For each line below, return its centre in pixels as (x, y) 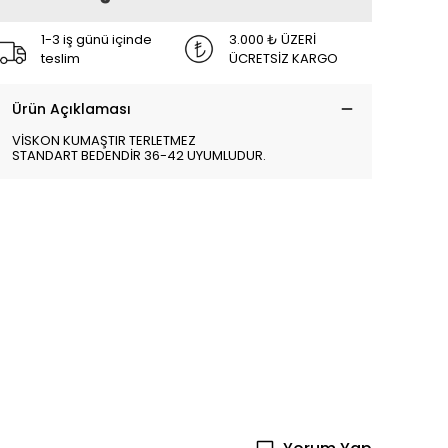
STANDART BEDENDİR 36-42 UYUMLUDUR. (139, 155)
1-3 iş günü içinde (96, 39)
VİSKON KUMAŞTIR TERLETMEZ (104, 140)
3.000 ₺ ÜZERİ (272, 39)
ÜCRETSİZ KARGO (283, 58)
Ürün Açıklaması (71, 109)
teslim (60, 58)
